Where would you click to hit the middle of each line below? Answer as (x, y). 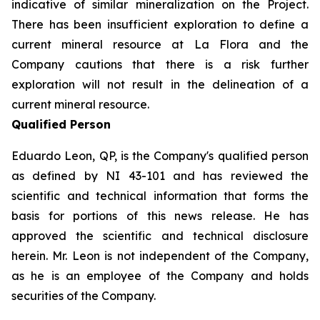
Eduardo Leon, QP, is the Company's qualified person (160, 156)
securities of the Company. (84, 296)
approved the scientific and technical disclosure (160, 236)
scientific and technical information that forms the (160, 196)
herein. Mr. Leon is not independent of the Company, (160, 256)
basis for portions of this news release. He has (160, 216)
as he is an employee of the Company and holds (160, 276)
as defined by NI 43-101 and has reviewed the (160, 176)
